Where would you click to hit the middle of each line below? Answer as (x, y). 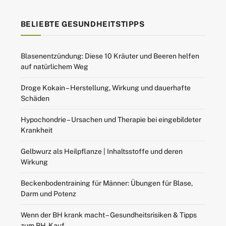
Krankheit (36, 130)
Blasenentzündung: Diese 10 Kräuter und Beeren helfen (110, 56)
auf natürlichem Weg (54, 67)
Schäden (35, 99)
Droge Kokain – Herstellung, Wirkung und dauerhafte (105, 88)
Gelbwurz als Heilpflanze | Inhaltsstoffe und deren (101, 152)
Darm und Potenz (48, 194)
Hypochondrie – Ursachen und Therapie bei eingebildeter (111, 120)
